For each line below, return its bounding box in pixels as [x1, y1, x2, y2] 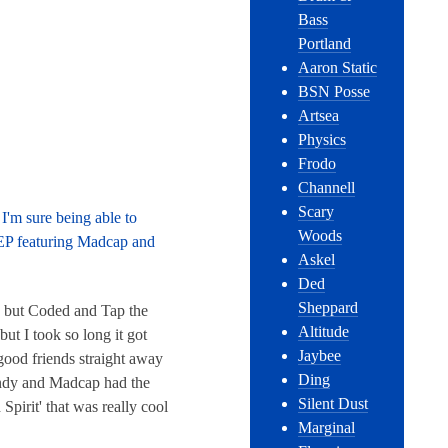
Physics [298, 131, 347, 149]
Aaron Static [298, 59, 378, 77]
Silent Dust [298, 395, 369, 413]
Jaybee [298, 347, 342, 365]
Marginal [298, 419, 356, 437]
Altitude [298, 323, 350, 341]
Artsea [298, 107, 340, 125]
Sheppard [298, 299, 359, 317]
